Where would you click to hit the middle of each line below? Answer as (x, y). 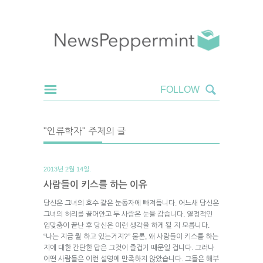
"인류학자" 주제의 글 (85, 131)
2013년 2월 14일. (67, 169)
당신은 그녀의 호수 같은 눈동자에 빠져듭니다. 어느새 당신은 (131, 203)
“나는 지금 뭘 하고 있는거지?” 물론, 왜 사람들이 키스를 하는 (131, 236)
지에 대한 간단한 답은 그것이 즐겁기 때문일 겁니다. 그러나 (129, 247)
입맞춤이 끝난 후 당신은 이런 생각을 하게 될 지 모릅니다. (127, 225)
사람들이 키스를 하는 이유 (95, 184)
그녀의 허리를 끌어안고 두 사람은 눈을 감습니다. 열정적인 (128, 214)
